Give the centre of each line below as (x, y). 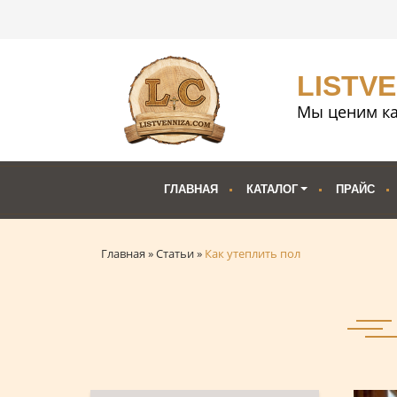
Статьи (175, 253)
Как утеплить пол (253, 253)
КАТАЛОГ (272, 189)
